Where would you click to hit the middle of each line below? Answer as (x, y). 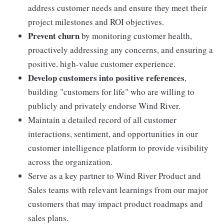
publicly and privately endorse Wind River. (104, 106)
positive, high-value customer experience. (102, 64)
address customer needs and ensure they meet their (117, 8)
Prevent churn (54, 36)
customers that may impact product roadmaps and (115, 204)
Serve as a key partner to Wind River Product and (114, 176)
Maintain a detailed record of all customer (102, 120)
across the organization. (70, 162)
